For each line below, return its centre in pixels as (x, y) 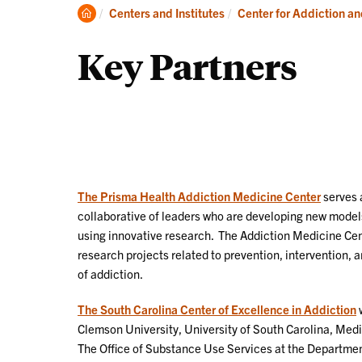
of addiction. (110, 273)
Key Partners (187, 65)
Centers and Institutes (167, 12)
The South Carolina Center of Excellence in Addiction (217, 309)
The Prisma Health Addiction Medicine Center (199, 196)
